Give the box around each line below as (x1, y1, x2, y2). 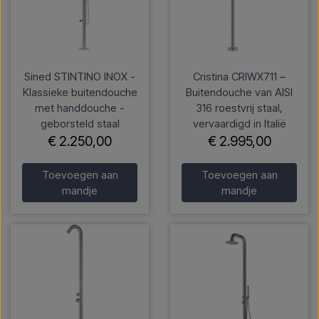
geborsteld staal (40, 117, 120, 131)
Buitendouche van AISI (186, 85, 293, 100)
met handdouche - (35, 101, 125, 115)
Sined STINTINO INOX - (24, 70, 135, 84)
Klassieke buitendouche (22, 85, 137, 100)
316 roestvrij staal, (196, 101, 283, 115)
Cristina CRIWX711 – (193, 70, 286, 84)
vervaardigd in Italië (192, 117, 286, 131)
